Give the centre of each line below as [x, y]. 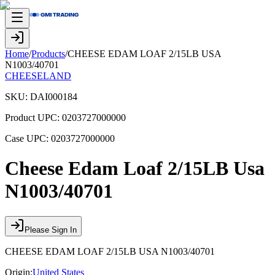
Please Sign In [51, 230]
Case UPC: [28, 138]
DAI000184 [54, 97]
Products [48, 54]
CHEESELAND [38, 76]
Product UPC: [33, 118]
